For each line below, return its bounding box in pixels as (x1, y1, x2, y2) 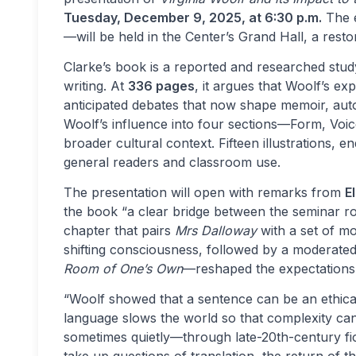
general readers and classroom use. (64, 154, 281, 170)
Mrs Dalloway (175, 222, 257, 238)
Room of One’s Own (64, 261, 183, 277)
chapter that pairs (64, 222, 175, 238)
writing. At (64, 78, 128, 94)
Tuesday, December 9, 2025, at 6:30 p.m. (64, 10, 322, 25)
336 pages (128, 78, 195, 94)
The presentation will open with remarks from (64, 184, 345, 200)
